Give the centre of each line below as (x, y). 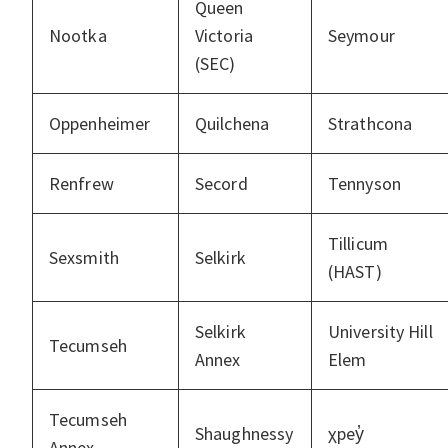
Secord (221, 184)
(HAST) (355, 272)
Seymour (361, 36)
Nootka (78, 36)
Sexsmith (86, 258)
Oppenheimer (100, 124)
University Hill (380, 332)
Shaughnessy (244, 434)
